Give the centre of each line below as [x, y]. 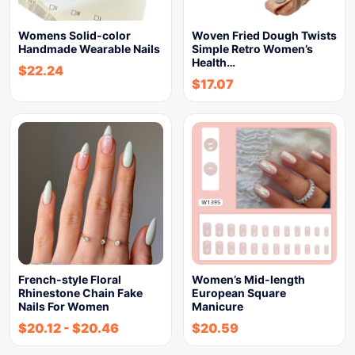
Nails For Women [64, 306]
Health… [214, 62]
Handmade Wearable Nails [89, 49]
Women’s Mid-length [248, 279]
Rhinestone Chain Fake [80, 293]
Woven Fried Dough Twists [264, 35]
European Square [239, 293]
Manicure [218, 306]
